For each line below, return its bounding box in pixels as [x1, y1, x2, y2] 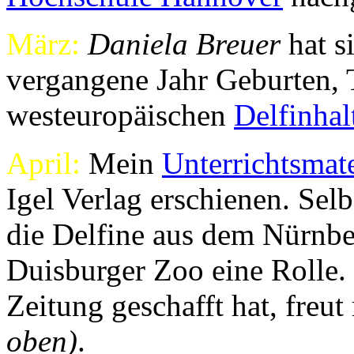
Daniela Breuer [88, 27, 281, 62]
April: [6, 146, 81, 181]
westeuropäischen [6, 98, 234, 133]
